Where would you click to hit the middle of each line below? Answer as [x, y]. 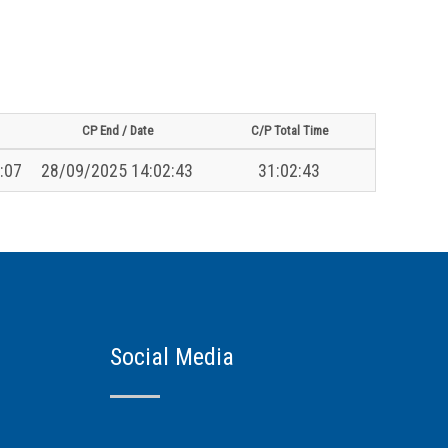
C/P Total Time [289, 130]
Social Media [172, 356]
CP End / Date [117, 130]
